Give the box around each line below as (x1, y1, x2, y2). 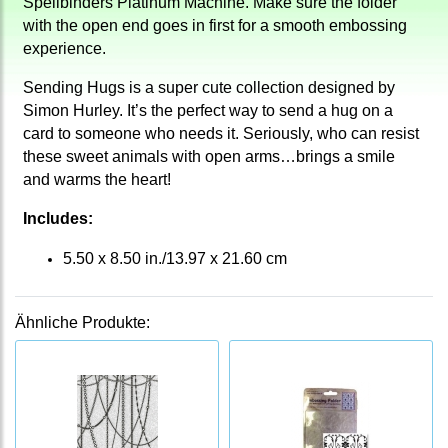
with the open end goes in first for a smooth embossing (23, 17, 407, 35)
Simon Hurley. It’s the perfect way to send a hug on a (23, 102, 393, 120)
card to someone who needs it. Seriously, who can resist (23, 125, 419, 143)
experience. (23, 40, 106, 58)
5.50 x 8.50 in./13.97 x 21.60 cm (63, 250, 287, 268)
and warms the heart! (23, 171, 171, 189)
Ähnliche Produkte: (15, 314, 150, 332)
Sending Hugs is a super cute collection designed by (23, 79, 395, 97)
